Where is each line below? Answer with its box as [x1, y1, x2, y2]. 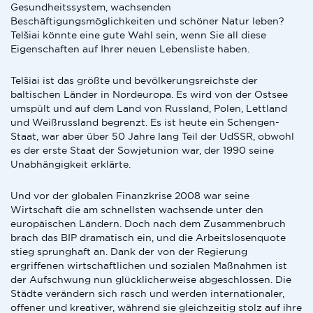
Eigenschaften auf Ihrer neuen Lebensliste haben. [10, 43, 249, 54]
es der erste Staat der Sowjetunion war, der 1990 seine [10, 145, 274, 156]
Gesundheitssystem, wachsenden [10, 1, 171, 13]
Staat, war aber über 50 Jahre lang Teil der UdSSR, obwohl [10, 131, 294, 142]
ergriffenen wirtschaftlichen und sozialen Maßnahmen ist [10, 260, 287, 271]
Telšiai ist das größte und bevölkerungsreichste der [10, 75, 258, 86]
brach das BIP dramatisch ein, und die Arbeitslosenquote [10, 232, 286, 243]
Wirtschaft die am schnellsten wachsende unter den [10, 204, 263, 215]
